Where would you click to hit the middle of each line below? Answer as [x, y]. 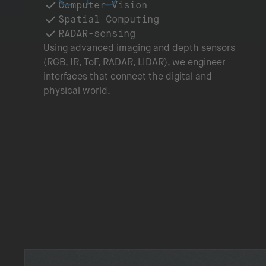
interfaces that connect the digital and [128, 76]
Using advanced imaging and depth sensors [139, 48]
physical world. [77, 91]
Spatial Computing [109, 19]
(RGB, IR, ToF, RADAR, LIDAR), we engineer [134, 62]
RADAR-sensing [97, 34]
